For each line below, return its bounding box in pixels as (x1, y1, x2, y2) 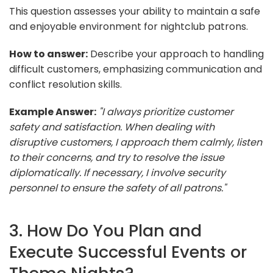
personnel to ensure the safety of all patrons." (9, 180, 226, 195)
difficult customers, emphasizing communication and (9, 62, 262, 76)
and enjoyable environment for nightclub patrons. (9, 19, 248, 34)
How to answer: (9, 46, 88, 61)
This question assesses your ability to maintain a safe (9, 4, 260, 18)
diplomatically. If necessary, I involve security (9, 165, 225, 180)
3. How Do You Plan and (9, 218, 202, 243)
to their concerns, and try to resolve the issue (9, 150, 224, 165)
